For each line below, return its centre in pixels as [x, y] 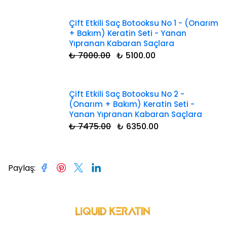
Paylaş [21, 168]
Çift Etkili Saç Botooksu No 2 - [127, 94]
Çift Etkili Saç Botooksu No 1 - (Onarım [144, 23]
